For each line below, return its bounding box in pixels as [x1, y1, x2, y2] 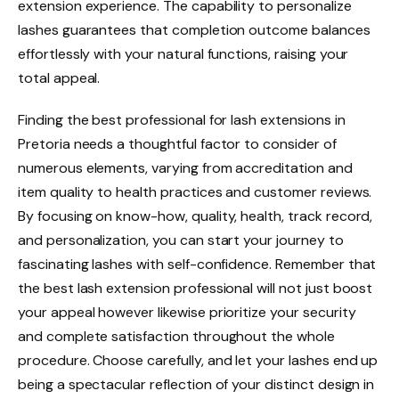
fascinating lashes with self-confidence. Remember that [18, 255, 377, 274]
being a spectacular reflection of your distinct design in [18, 375, 375, 395]
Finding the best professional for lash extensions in [18, 110, 346, 130]
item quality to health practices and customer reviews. [18, 183, 372, 202]
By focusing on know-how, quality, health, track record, [18, 207, 373, 226]
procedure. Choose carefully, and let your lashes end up [18, 351, 379, 370]
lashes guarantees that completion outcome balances [18, 20, 370, 39]
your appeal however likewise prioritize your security [18, 303, 356, 322]
